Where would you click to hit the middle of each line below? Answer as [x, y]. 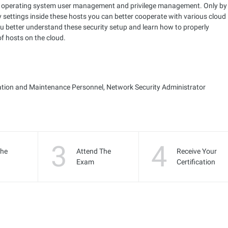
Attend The [93, 151]
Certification [196, 162]
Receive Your [196, 151]
